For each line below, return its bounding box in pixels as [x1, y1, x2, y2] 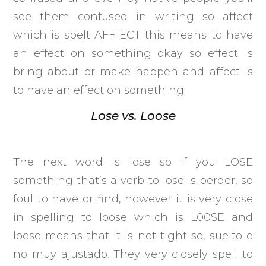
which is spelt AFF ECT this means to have [13, 28, 253, 42]
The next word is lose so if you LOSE [13, 155, 253, 169]
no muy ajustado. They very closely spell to [13, 247, 253, 261]
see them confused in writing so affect [13, 9, 253, 23]
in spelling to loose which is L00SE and [13, 210, 253, 224]
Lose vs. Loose [90, 108, 176, 123]
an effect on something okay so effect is [13, 46, 253, 60]
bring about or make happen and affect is [13, 65, 253, 78]
